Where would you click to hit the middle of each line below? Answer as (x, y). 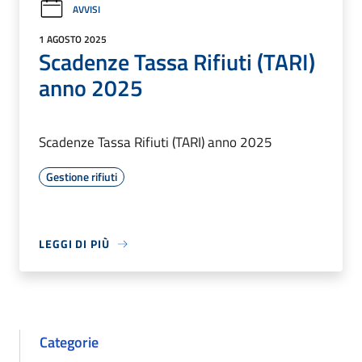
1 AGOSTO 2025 (73, 40)
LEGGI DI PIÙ (74, 244)
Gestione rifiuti (82, 177)
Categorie (69, 343)
